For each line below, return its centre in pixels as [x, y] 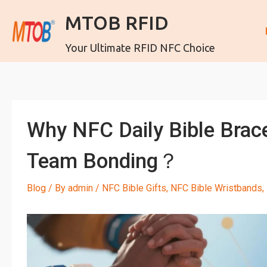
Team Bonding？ [103, 161]
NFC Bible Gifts [134, 188]
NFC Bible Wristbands [216, 188]
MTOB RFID [117, 23]
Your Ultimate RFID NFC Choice [140, 48]
